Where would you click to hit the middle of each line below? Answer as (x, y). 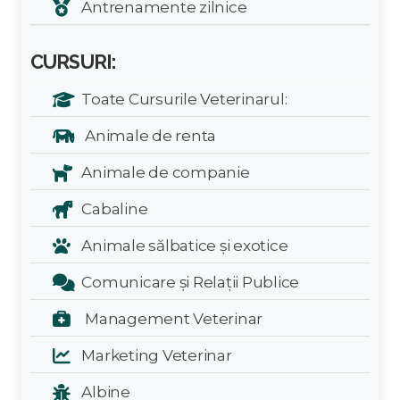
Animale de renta (146, 135)
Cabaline (112, 208)
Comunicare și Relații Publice (187, 282)
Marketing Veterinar (154, 355)
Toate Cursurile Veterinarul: (181, 99)
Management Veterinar (169, 318)
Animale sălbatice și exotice (182, 245)
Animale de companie (162, 172)
